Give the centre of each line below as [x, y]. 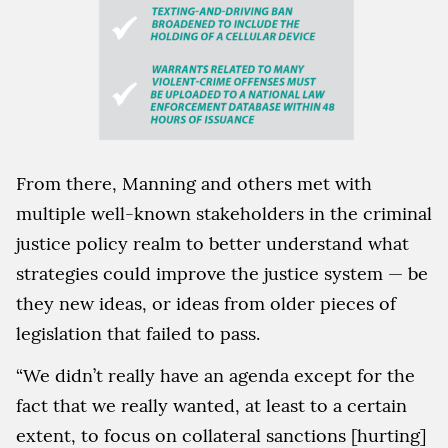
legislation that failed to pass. [138, 333]
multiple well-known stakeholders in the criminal [224, 213]
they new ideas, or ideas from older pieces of [206, 303]
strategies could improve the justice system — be [222, 273]
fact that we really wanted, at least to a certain [211, 405]
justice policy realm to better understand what [212, 243]
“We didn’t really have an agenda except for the [215, 375]
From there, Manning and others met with [194, 183]
